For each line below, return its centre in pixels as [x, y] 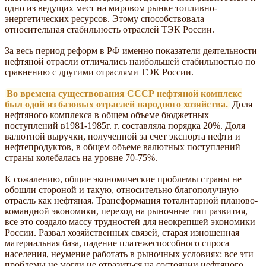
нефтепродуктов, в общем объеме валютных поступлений [123, 147]
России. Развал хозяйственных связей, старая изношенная [122, 232]
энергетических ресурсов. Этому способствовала [104, 18]
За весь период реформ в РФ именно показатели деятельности [131, 50]
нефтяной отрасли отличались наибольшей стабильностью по [130, 61]
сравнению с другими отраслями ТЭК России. [99, 72]
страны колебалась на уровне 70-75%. [81, 157]
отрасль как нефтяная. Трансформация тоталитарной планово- [131, 200]
